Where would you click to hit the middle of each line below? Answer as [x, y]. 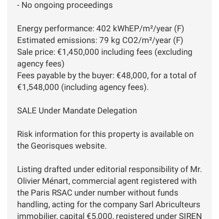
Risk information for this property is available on [105, 134]
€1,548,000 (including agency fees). [83, 87]
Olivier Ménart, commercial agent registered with [107, 181]
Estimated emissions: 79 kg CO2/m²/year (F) [100, 40]
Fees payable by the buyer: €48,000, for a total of [107, 75]
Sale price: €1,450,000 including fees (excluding [105, 52]
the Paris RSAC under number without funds [98, 192]
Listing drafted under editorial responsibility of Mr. [109, 169]
